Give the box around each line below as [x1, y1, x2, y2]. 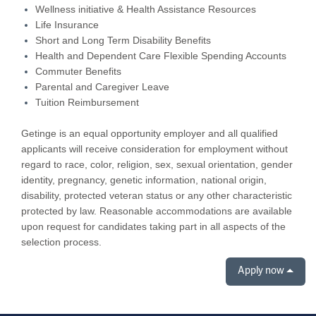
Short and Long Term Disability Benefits [35, 34, 211, 46]
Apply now [238, 265, 286, 277]
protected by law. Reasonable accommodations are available [21, 205, 292, 217]
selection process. [21, 236, 110, 248]
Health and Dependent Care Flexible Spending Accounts [35, 49, 286, 61]
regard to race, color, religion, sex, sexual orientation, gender [21, 158, 293, 170]
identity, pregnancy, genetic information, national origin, [21, 174, 267, 186]
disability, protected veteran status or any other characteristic [21, 189, 292, 201]
